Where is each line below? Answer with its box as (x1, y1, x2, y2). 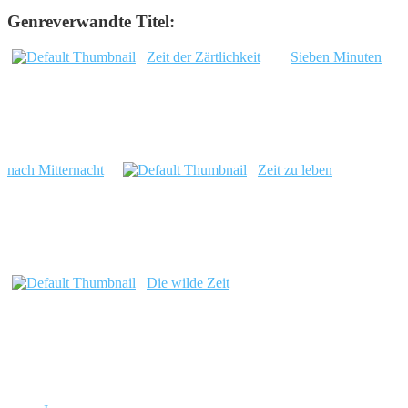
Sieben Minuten (291, 48, 382, 65)
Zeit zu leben (258, 161, 332, 178)
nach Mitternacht (7, 161, 104, 178)
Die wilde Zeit (147, 274, 229, 291)
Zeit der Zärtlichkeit (147, 48, 260, 65)
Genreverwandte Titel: (7, 12, 175, 32)
